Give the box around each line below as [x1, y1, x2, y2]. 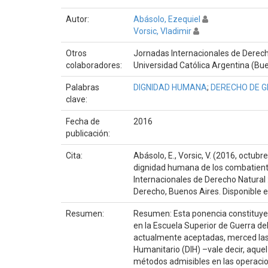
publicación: [66, 128, 112, 138]
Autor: [66, 14, 91, 24]
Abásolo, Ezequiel [133, 14, 200, 24]
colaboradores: [66, 60, 124, 70]
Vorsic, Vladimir [133, 26, 191, 36]
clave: [66, 94, 89, 104]
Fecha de [66, 116, 100, 126]
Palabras [66, 82, 99, 92]
